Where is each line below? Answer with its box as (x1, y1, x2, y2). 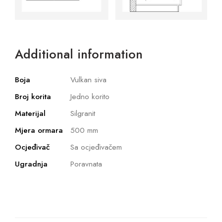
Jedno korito (70, 91, 110, 103)
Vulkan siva (70, 74, 107, 86)
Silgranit (70, 108, 95, 119)
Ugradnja (15, 158, 48, 170)
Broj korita (15, 91, 51, 103)
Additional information (15, 45, 143, 63)
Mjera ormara (15, 124, 63, 136)
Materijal (15, 108, 46, 119)
